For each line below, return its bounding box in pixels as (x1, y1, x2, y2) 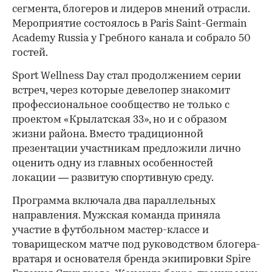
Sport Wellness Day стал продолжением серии (12, 70, 241, 81)
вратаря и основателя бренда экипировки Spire (12, 254, 251, 265)
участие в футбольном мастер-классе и (12, 225, 209, 236)
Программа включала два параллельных (12, 195, 216, 206)
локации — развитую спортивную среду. (12, 172, 214, 183)
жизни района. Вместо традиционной (12, 129, 203, 140)
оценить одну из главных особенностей (12, 158, 213, 169)
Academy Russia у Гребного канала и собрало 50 (12, 33, 251, 44)
